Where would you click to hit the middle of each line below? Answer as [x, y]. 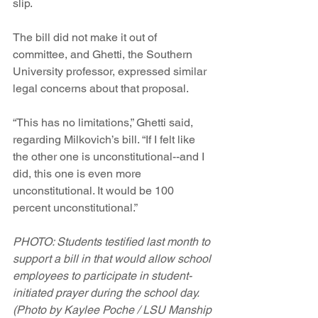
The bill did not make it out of [86, 38]
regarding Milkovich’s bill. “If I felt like [105, 140]
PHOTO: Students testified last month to [113, 242]
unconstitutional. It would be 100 [95, 191]
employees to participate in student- [102, 276]
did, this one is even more [78, 174]
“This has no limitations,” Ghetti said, [104, 123]
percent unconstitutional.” [75, 208]
